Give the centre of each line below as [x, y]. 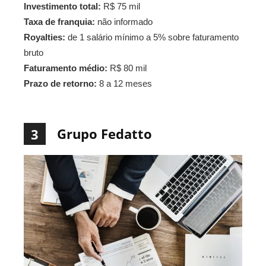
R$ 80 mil [127, 68]
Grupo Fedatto [104, 133]
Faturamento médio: [66, 68]
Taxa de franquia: [59, 21]
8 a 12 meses [124, 83]
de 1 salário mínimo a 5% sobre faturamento [152, 37]
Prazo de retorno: [60, 83]
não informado [124, 21]
